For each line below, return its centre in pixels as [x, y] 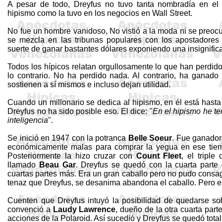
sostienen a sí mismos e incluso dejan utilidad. [89, 84]
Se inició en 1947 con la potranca [68, 138]
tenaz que [26, 183]
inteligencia [28, 120]
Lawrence [96, 209]
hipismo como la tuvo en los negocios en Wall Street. [100, 13]
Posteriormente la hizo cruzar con [72, 156]
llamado [23, 165]
